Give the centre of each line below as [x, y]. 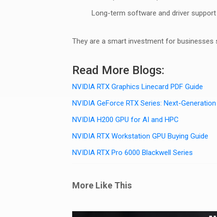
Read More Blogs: [118, 70]
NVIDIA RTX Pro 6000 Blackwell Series [133, 153]
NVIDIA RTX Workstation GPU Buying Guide [140, 136]
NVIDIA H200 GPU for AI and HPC [126, 120]
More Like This [102, 185]
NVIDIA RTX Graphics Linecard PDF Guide [138, 87]
